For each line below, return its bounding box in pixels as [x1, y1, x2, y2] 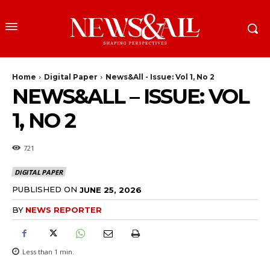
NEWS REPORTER [25, 204, 102, 215]
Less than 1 [22, 246, 58, 256]
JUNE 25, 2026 [80, 184, 142, 195]
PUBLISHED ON [12, 184, 77, 195]
